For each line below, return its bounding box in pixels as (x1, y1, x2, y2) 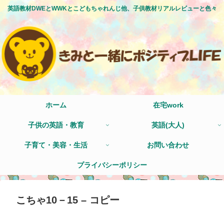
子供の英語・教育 (28, 120, 84, 129)
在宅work (152, 100, 183, 109)
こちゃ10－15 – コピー (16, 194, 119, 205)
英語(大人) (151, 120, 184, 129)
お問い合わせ (147, 140, 189, 149)
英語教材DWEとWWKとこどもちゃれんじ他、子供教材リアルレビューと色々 (7, 5, 217, 12)
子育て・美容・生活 (24, 140, 87, 149)
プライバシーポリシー (77, 160, 147, 169)
